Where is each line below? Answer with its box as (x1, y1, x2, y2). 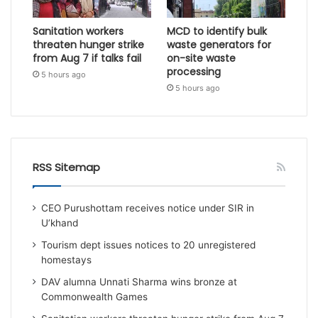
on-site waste (166, 51, 236, 66)
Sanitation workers (33, 24, 124, 39)
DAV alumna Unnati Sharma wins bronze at (41, 276, 238, 288)
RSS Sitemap (33, 160, 101, 175)
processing (166, 65, 221, 79)
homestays (41, 254, 92, 266)
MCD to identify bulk (166, 24, 267, 39)
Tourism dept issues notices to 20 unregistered (41, 239, 256, 251)
